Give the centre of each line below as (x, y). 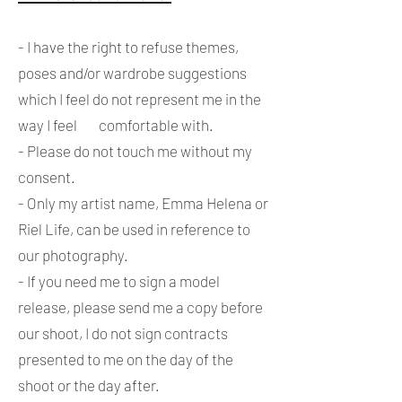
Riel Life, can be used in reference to (134, 229)
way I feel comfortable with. (116, 125)
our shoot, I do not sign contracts (123, 333)
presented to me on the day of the (126, 359)
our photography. (73, 255)
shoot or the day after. (89, 385)
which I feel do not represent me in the (140, 99)
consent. (47, 177)
